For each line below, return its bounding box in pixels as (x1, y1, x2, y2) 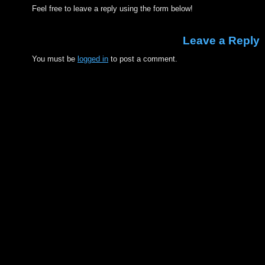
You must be (32, 54, 77, 63)
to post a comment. (108, 54, 177, 63)
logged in (77, 54, 108, 63)
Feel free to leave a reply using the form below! (32, 4, 193, 13)
